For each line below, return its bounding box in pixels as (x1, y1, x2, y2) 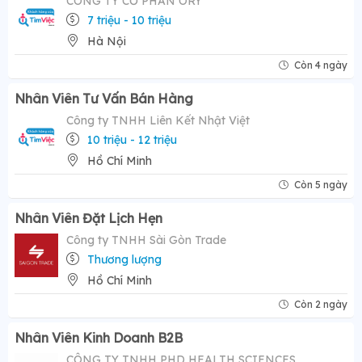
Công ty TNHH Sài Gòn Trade (66, 233, 226, 248)
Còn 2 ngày (294, 298, 347, 311)
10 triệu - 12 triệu (87, 133, 177, 148)
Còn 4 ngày (294, 59, 347, 72)
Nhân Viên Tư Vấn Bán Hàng (15, 90, 193, 107)
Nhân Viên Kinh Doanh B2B (15, 330, 183, 347)
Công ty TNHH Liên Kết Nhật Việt (66, 113, 250, 128)
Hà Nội (86, 34, 126, 49)
